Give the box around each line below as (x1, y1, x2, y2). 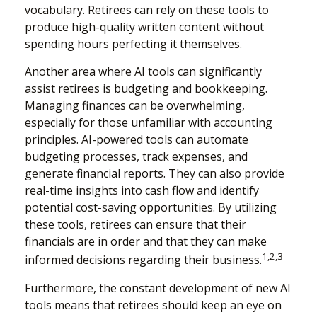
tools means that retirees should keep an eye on (25, 296, 282, 313)
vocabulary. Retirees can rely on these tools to (25, 2, 269, 18)
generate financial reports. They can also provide (25, 166, 284, 182)
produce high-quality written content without (25, 19, 264, 35)
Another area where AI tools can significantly (25, 64, 262, 80)
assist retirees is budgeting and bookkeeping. (25, 81, 267, 97)
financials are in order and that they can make (25, 234, 267, 250)
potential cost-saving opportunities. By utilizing (25, 200, 277, 216)
